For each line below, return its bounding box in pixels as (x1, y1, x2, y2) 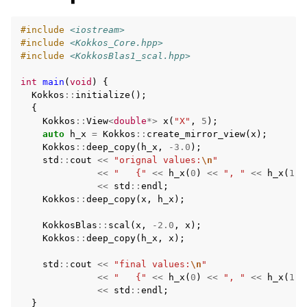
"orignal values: (114, 155, 201, 165)
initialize (75, 90, 130, 100)
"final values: (114, 259, 191, 269)
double (114, 116, 147, 126)
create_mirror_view (147, 129, 245, 139)
